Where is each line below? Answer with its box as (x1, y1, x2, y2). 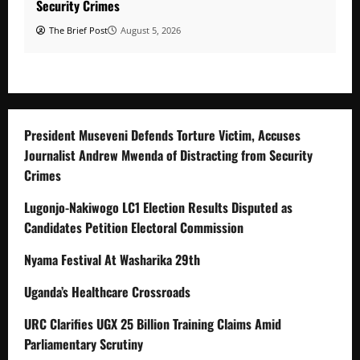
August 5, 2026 (121, 23, 181, 36)
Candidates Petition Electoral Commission (24, 217, 243, 237)
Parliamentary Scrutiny (24, 333, 143, 354)
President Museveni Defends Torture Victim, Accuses (24, 125, 301, 145)
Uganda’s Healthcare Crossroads (24, 281, 190, 301)
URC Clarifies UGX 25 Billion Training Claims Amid (24, 313, 281, 333)
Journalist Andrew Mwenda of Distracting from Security (24, 145, 313, 165)
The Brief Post (49, 23, 108, 36)
